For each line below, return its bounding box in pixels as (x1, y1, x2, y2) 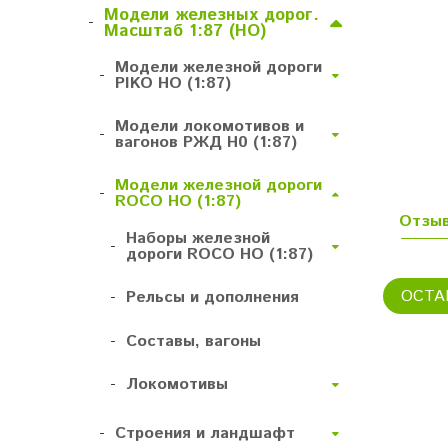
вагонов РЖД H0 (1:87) (115, 131, 297, 155)
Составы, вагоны (126, 329, 261, 353)
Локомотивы (126, 372, 228, 396)
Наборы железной (126, 227, 270, 251)
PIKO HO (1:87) (115, 72, 231, 96)
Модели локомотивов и (115, 115, 304, 139)
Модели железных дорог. (104, 3, 319, 28)
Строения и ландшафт (115, 422, 295, 446)
